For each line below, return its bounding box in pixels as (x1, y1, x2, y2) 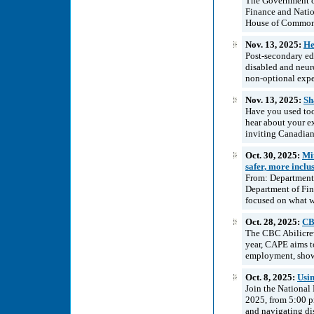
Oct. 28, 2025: (245, 216, 302, 227)
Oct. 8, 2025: (245, 271, 297, 282)
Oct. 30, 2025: (245, 149, 302, 161)
